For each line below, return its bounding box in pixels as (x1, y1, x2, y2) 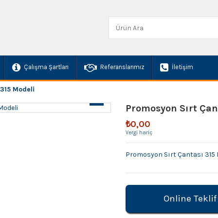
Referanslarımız (99, 63, 145, 71)
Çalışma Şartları (22, 63, 69, 71)
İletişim (170, 63, 193, 71)
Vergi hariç (125, 129, 152, 136)
